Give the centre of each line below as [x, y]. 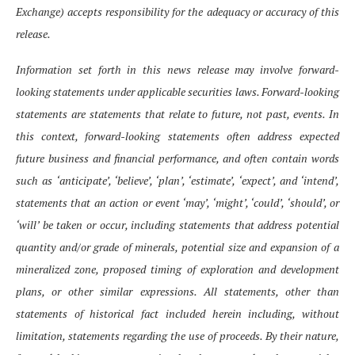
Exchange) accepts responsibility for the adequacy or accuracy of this [177, 12]
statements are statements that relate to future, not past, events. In [177, 114]
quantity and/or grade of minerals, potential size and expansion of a [177, 247]
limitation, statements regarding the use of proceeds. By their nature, [177, 336]
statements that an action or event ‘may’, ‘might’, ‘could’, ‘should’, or [177, 203]
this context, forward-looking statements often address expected [177, 136]
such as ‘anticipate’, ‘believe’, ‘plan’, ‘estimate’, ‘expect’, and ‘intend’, [177, 181]
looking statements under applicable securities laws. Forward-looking [177, 92]
